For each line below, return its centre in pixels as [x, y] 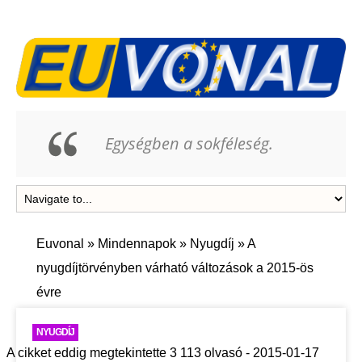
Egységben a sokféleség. [189, 144]
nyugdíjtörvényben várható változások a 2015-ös [175, 268]
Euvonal [60, 244]
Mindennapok [137, 244]
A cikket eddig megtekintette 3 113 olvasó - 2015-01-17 [163, 353]
